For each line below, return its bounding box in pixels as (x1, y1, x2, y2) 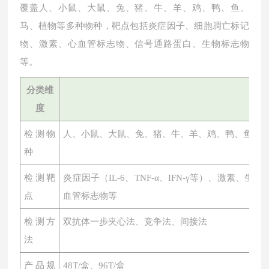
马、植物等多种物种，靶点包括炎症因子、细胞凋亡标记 (20, 21, 249, 31)
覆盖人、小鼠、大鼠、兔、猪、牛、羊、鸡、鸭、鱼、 (20, 3, 249, 13)
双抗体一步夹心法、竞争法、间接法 (63, 217, 208, 226)
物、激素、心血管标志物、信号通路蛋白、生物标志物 (20, 39, 249, 49)
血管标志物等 (63, 191, 118, 201)
